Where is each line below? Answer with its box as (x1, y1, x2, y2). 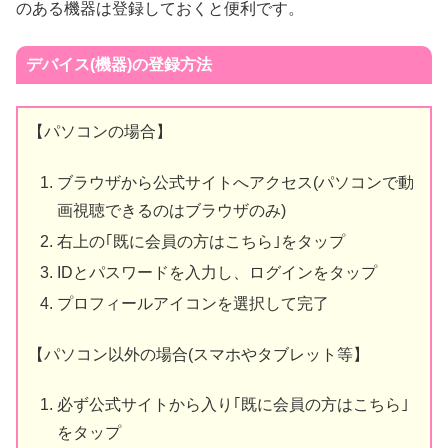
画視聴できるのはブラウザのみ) (57, 201, 287, 219)
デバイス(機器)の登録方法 (26, 55, 212, 73)
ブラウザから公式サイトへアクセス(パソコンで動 (57, 173, 415, 191)
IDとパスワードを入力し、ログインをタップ (57, 263, 378, 281)
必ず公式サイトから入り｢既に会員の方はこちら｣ (57, 395, 410, 413)
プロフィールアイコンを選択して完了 (57, 295, 330, 313)
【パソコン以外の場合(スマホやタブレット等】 (28, 345, 369, 363)
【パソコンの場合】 (28, 123, 172, 141)
